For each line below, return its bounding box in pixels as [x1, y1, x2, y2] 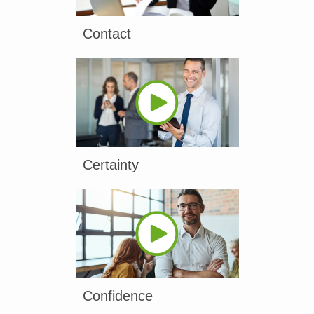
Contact [82, 26, 131, 41]
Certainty [82, 157, 139, 172]
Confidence [82, 288, 153, 303]
